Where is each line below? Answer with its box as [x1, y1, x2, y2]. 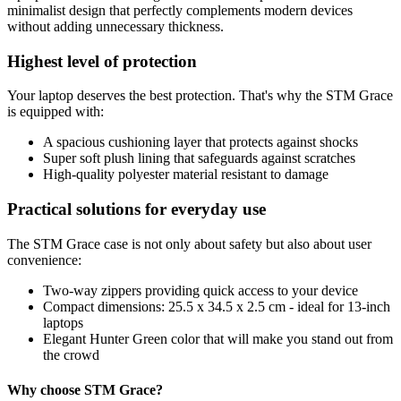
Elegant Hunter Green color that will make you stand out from [43, 330, 393, 346]
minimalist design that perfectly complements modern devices [7, 3, 353, 19]
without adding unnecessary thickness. [7, 19, 224, 35]
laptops [43, 314, 83, 330]
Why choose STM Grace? [7, 382, 163, 398]
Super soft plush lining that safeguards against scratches [43, 150, 355, 166]
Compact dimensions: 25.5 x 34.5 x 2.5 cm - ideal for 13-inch [43, 298, 390, 314]
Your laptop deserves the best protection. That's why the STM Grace [7, 88, 393, 104]
